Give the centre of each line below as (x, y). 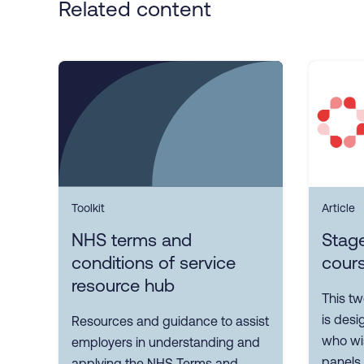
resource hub (123, 286)
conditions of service (154, 263)
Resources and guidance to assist (170, 321)
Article (338, 208)
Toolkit (88, 208)
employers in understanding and (166, 342)
